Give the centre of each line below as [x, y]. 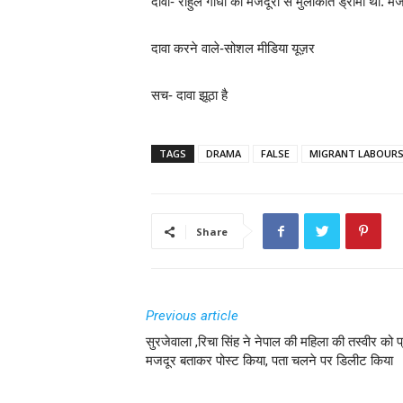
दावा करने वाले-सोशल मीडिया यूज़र [233, 48]
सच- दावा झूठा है [189, 95]
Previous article [192, 316]
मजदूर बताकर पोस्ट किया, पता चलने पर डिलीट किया [269, 361]
